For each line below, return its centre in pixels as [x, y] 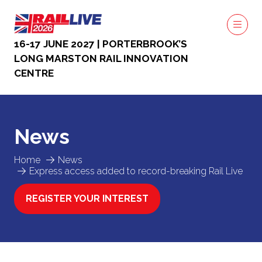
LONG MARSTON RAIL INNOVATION [101, 58]
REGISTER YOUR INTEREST [87, 199]
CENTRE [34, 73]
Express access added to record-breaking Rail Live [136, 171]
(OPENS [43, 205]
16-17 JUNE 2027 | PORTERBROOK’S [101, 44]
